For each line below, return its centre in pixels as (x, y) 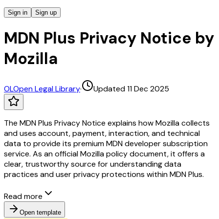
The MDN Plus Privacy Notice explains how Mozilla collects (107, 123)
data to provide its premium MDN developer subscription (106, 143)
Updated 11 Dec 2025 (131, 88)
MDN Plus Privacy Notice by (109, 38)
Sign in (18, 12)
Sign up (46, 12)
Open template (40, 212)
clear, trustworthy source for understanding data (93, 164)
